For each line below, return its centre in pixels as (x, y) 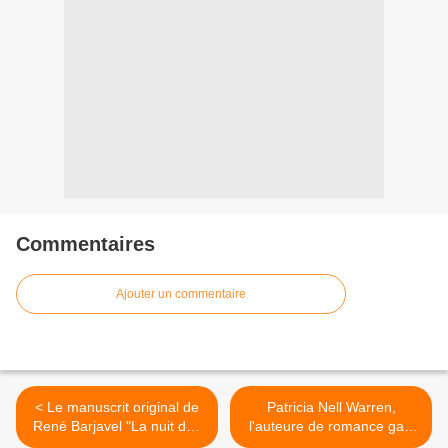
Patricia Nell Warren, (331, 407)
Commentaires (85, 244)
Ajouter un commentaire (181, 294)
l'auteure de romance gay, (331, 426)
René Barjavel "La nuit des (117, 426)
